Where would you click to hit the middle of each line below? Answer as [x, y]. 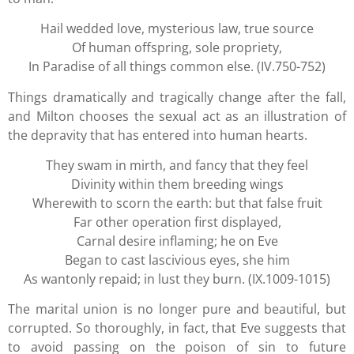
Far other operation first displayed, [177, 222]
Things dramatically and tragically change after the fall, [177, 97]
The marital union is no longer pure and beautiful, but [177, 309]
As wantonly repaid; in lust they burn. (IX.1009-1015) [177, 279]
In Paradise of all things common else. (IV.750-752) [177, 67]
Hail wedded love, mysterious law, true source [177, 29]
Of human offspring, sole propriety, [177, 48]
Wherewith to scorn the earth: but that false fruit [177, 203]
